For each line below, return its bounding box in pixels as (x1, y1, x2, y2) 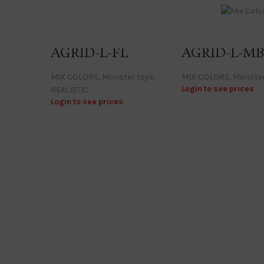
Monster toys (102, 71, 154, 82)
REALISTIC (51, 84, 88, 95)
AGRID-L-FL (51, 44, 128, 62)
